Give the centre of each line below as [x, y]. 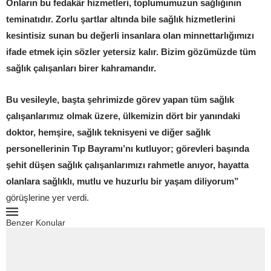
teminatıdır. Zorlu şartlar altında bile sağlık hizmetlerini [121, 19]
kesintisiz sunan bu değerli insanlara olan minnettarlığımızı [130, 35]
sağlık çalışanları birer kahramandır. [81, 68]
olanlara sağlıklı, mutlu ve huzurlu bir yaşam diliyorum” [122, 181]
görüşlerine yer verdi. [47, 197]
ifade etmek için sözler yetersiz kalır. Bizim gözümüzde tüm [131, 51]
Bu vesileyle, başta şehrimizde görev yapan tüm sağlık [120, 99]
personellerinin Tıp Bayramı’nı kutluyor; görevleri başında [128, 148]
